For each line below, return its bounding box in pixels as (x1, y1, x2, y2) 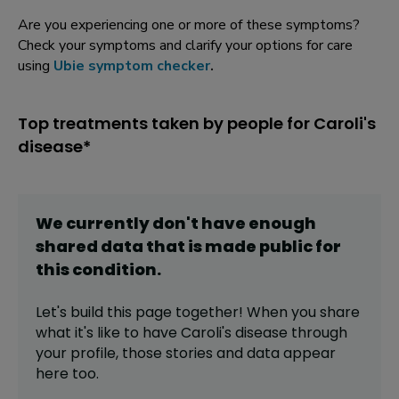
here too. (36, 363, 99, 385)
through (288, 322, 347, 344)
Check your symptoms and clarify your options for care (18, 36, 353, 56)
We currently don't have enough (36, 212, 316, 235)
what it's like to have (36, 322, 181, 344)
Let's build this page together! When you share (36, 302, 360, 323)
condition (72, 258, 157, 281)
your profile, (36, 343, 122, 364)
